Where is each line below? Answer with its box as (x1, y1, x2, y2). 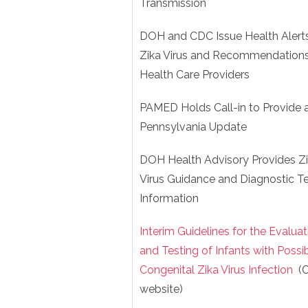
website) (140, 283, 183, 296)
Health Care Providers (140, 68, 250, 81)
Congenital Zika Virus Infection (140, 263, 296, 276)
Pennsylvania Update (140, 120, 247, 133)
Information (140, 192, 199, 205)
